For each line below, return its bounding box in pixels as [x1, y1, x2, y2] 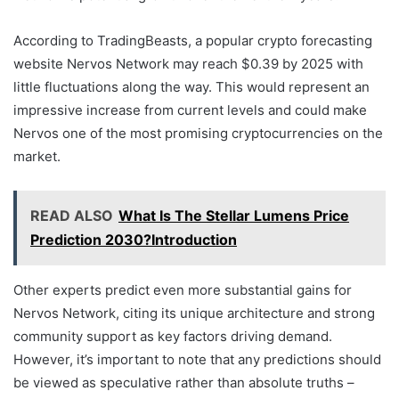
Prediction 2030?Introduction [30, 230, 237, 248]
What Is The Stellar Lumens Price [118, 206, 349, 224]
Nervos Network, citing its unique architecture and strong [13, 304, 375, 322]
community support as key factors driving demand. [13, 327, 332, 345]
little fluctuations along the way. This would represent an [13, 77, 370, 95]
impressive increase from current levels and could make [13, 101, 367, 118]
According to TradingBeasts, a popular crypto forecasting [13, 31, 372, 49]
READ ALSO [30, 206, 113, 224]
